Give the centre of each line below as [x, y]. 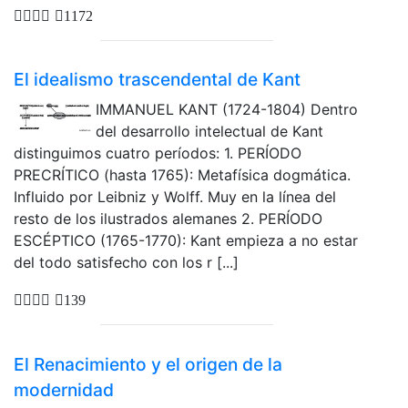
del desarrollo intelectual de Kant [209, 132]
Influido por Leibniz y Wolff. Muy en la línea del [175, 197]
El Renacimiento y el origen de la [148, 364]
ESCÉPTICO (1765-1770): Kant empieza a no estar [186, 241]
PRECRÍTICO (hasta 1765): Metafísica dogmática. [182, 175]
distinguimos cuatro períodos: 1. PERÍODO [158, 153]
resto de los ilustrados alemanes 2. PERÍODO [168, 219]
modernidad [64, 389]
